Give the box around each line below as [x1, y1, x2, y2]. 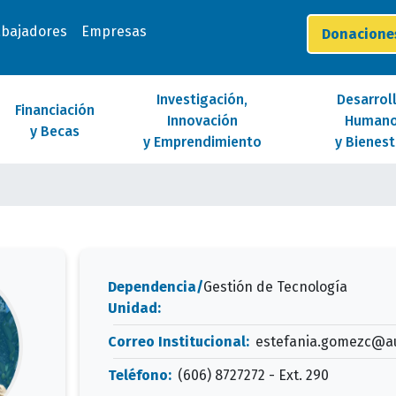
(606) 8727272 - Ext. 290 [177, 366, 329, 384]
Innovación [166, 112, 238, 129]
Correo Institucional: [107, 332, 253, 350]
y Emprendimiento [142, 133, 262, 150]
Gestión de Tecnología [203, 278, 348, 295]
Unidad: [107, 300, 161, 316]
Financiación [14, 102, 95, 118]
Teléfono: [107, 366, 175, 384]
